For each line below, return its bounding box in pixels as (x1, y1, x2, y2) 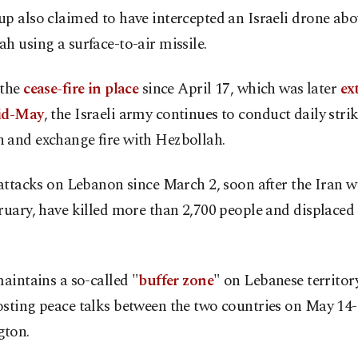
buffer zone (138, 268, 214, 292)
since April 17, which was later (138, 77, 340, 101)
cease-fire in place (23, 77, 139, 101)
